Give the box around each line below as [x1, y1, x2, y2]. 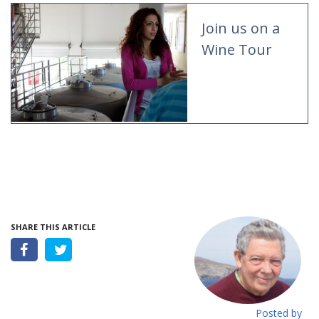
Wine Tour [202, 39, 273, 59]
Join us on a [202, 18, 281, 38]
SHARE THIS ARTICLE [11, 221, 95, 233]
